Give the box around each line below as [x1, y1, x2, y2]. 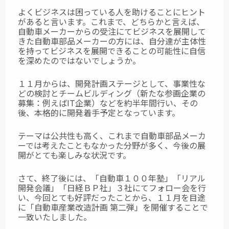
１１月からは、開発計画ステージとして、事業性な [18, 77, 205, 90]
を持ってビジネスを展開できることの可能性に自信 [18, 44, 205, 57]
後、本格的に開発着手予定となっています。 [18, 106, 180, 119]
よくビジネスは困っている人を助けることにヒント [18, 6, 205, 18]
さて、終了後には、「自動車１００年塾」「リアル [18, 172, 205, 185]
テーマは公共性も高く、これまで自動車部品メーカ [18, 129, 206, 142]
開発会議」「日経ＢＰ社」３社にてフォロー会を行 [18, 181, 206, 194]
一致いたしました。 [18, 211, 91, 223]
